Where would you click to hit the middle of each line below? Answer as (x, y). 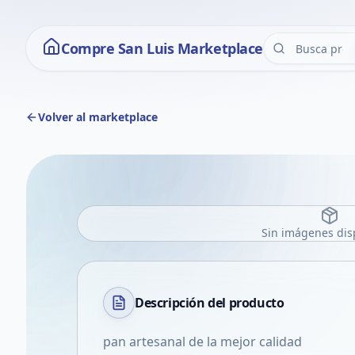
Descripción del (182, 303)
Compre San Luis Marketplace (162, 48)
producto (256, 303)
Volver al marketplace (98, 117)
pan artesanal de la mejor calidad (202, 342)
